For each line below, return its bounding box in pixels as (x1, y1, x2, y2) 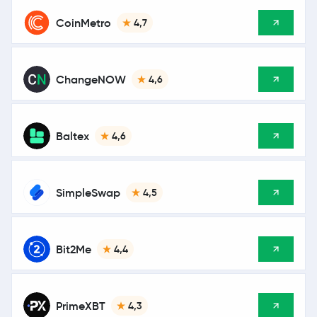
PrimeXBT (56, 299, 105, 313)
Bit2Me (56, 242, 91, 256)
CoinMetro (56, 16, 111, 30)
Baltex (56, 129, 89, 143)
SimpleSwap (56, 185, 120, 200)
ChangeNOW (56, 72, 126, 86)
